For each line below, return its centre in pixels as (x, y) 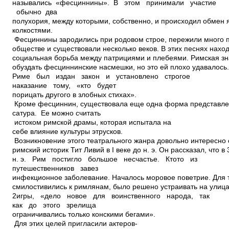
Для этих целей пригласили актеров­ (75, 224)
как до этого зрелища (54, 205)
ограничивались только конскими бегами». (100, 214)
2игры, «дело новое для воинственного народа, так (113, 196)
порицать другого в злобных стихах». (89, 95)
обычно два (35, 12)
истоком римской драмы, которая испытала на (92, 122)
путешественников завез (55, 168)
